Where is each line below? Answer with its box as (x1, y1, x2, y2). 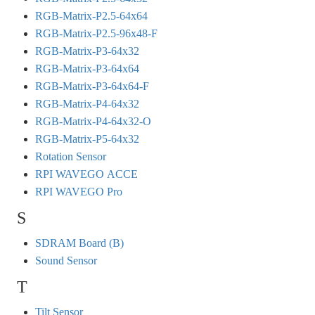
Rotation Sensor (34, 150, 106, 163)
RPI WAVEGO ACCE (34, 168, 138, 181)
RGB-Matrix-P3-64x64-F (34, 80, 149, 93)
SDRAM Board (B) (34, 237, 124, 250)
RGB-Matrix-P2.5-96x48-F (34, 27, 157, 40)
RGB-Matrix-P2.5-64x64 (34, 10, 148, 22)
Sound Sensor (34, 255, 97, 267)
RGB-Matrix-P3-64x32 (34, 45, 139, 58)
